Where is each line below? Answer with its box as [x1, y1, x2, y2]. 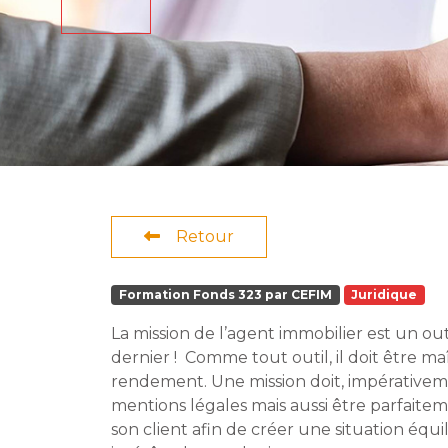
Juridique [351, 287, 418, 303]
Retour [176, 227, 234, 247]
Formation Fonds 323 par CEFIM [118, 287, 332, 303]
